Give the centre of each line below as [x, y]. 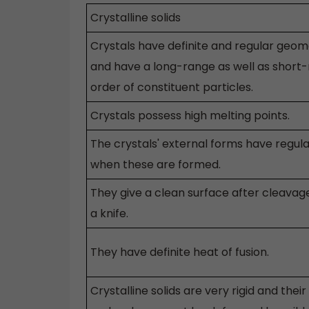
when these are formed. [156, 165]
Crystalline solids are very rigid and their [198, 291]
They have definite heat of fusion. [180, 252]
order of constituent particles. [172, 88]
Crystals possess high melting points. [190, 116]
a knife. [109, 214]
